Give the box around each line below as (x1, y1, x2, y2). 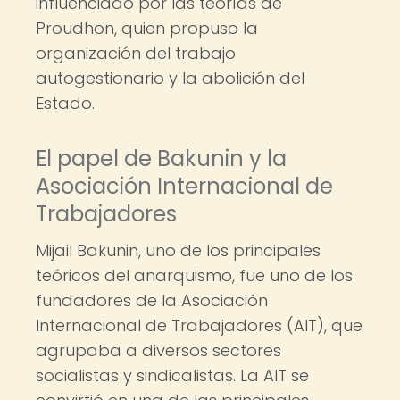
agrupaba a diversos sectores (36, 339, 281, 362)
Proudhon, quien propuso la (36, 17, 258, 39)
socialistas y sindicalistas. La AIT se (36, 364, 309, 387)
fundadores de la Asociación (36, 289, 268, 312)
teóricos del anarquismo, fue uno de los (36, 264, 353, 287)
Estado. (36, 92, 95, 114)
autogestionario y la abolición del (36, 67, 304, 89)
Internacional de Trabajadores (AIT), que (36, 314, 362, 337)
